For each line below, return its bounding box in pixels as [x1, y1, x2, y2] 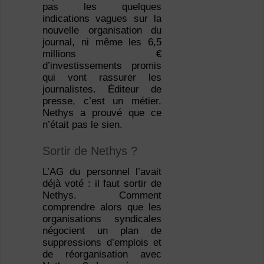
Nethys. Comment [42, 190, 162, 202]
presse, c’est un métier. [42, 95, 162, 107]
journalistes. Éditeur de [42, 84, 162, 95]
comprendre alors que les [42, 202, 162, 213]
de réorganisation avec [42, 249, 162, 260]
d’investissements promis [42, 60, 162, 72]
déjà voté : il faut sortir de [42, 178, 162, 190]
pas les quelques [42, 1, 162, 13]
